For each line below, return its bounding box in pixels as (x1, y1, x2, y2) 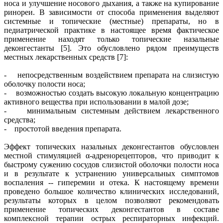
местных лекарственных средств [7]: (4, 52, 128, 61)
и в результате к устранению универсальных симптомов (4, 169, 219, 178)
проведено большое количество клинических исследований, (4, 187, 219, 196)
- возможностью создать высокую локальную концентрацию (4, 88, 219, 97)
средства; (4, 115, 35, 124)
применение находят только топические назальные (4, 34, 219, 43)
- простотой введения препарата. (4, 124, 121, 133)
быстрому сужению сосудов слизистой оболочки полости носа (4, 160, 219, 169)
